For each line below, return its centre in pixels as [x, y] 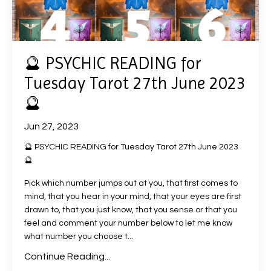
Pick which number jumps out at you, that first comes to [131, 183]
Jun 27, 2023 [51, 126]
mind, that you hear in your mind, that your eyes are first [133, 197]
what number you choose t [76, 237]
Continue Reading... [67, 256]
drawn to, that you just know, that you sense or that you [131, 210]
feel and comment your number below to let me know [128, 223]
